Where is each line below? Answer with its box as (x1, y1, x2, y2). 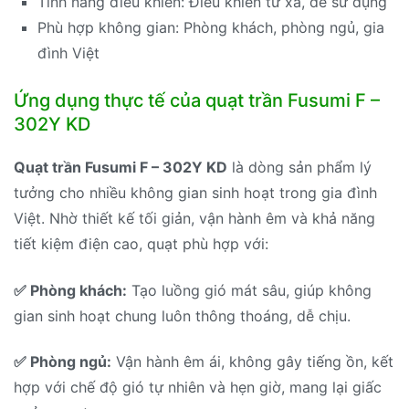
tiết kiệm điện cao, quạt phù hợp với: (14, 235, 268, 254)
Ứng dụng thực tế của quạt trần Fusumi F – (14, 89, 380, 112)
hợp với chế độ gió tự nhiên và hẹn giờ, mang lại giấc (14, 378, 382, 396)
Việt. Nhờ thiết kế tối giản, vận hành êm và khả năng (14, 209, 375, 228)
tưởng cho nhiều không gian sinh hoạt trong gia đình (14, 184, 377, 203)
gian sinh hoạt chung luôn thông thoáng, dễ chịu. (14, 306, 351, 325)
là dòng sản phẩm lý (227, 158, 372, 177)
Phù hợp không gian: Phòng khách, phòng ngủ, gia (37, 17, 384, 37)
